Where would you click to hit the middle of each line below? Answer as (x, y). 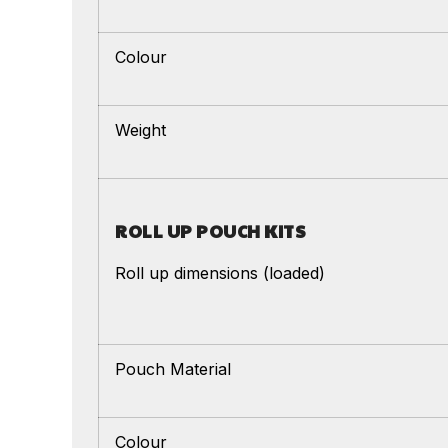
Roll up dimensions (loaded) (220, 272)
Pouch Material (173, 368)
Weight (140, 129)
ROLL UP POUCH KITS (210, 230)
